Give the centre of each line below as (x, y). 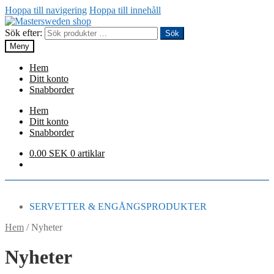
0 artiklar (87, 153)
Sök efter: (24, 33)
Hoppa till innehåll (125, 10)
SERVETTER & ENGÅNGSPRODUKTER (118, 206)
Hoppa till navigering (46, 10)
